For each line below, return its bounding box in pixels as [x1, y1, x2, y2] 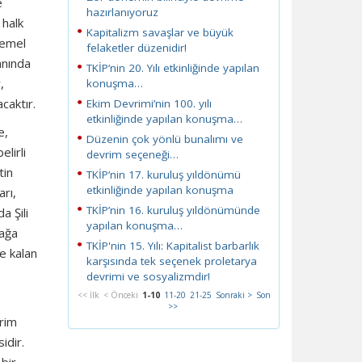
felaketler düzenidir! [86, 40, 187, 55]
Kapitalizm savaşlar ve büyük [86, 25, 234, 40]
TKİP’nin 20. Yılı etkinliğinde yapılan [86, 61, 259, 75]
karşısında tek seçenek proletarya [86, 254, 257, 268]
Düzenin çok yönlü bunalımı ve [86, 132, 243, 146]
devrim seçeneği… [86, 147, 179, 162]
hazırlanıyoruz [86, 5, 158, 19]
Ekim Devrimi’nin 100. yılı [86, 96, 212, 111]
